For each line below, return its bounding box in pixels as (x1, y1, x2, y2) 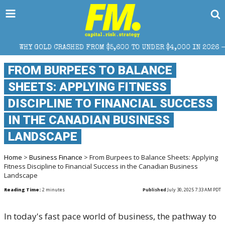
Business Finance (29, 153, 82, 162)
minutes (45, 186, 65, 193)
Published (143, 186, 166, 193)
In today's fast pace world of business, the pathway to (4, 210, 216, 222)
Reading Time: (4, 186, 41, 193)
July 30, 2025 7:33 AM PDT (166, 186, 221, 193)
